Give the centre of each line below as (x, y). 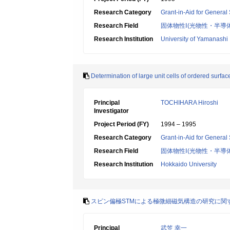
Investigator (111, 111)
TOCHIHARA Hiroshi (189, 103)
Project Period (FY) (121, 124)
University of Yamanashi (194, 39)
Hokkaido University (189, 164)
